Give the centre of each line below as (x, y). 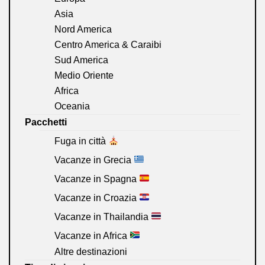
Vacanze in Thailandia (103, 216)
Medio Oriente (84, 76)
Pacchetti (46, 122)
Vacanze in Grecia (94, 160)
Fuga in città (81, 141)
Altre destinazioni (91, 252)
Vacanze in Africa (92, 235)
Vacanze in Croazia (97, 198)
